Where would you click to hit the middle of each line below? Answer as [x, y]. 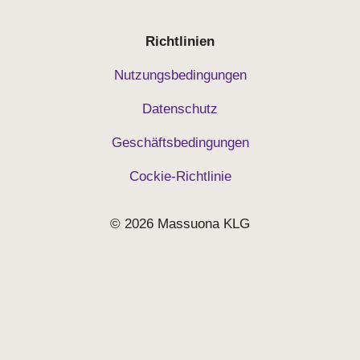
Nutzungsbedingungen [180, 75]
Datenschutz [180, 108]
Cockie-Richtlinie [180, 176]
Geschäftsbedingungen [180, 142]
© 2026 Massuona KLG [180, 224]
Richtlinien [180, 41]
